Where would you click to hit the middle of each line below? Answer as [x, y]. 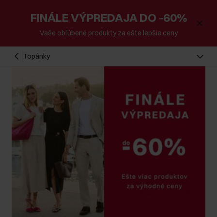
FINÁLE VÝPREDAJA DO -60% [108, 17]
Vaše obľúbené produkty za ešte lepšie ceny [108, 33]
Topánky [37, 56]
